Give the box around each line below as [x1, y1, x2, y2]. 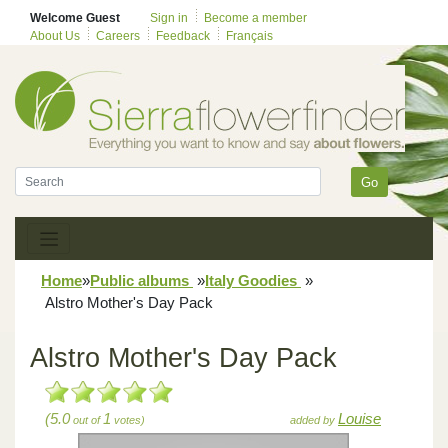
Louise [338, 409, 381, 427]
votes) [111, 413, 145, 426]
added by [290, 413, 338, 426]
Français [226, 29, 273, 43]
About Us [30, 29, 80, 43]
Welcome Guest [30, 11, 120, 25]
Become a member [204, 11, 307, 25]
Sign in [150, 11, 188, 25]
